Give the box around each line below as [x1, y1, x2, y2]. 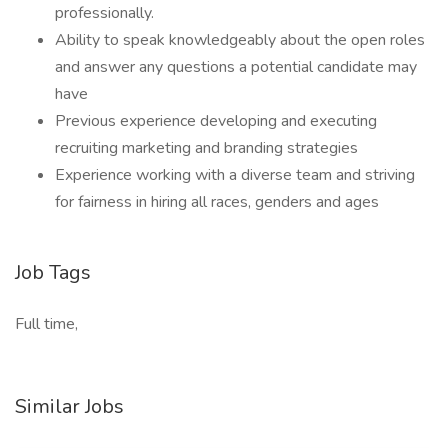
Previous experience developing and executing [55, 110, 377, 132]
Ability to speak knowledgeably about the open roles [55, 29, 425, 51]
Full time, [15, 313, 78, 335]
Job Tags [15, 259, 91, 286]
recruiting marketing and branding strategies [55, 137, 358, 159]
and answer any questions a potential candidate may [55, 56, 417, 78]
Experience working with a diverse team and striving [55, 164, 415, 186]
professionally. [55, 2, 154, 24]
